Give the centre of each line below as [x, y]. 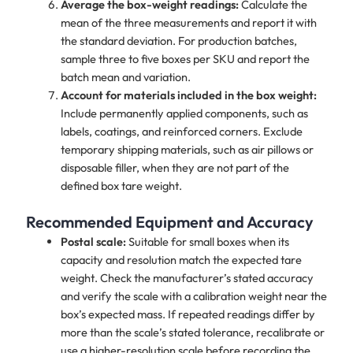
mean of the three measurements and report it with [188, 22]
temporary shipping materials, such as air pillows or [187, 149]
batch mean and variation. [125, 76]
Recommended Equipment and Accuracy [169, 221]
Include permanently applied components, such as [184, 113]
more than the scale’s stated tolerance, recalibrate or [192, 332]
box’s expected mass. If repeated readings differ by [188, 314]
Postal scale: [94, 241]
